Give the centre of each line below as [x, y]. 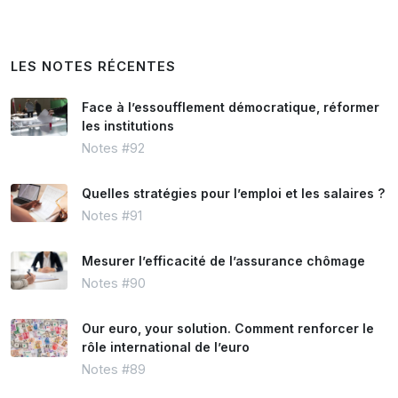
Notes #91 [112, 215]
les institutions [128, 126]
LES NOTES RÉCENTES [93, 67]
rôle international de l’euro [166, 347]
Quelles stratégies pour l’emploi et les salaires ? [233, 193]
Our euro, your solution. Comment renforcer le [228, 328]
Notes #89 [114, 369]
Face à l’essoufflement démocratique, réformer [231, 107]
